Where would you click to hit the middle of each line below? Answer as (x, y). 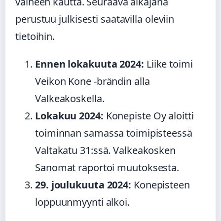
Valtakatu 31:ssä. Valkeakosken (105, 150)
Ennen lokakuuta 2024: (90, 64)
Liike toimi (168, 64)
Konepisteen (161, 185)
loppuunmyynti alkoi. (82, 202)
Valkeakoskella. (70, 99)
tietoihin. (35, 37)
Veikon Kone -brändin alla (92, 81)
